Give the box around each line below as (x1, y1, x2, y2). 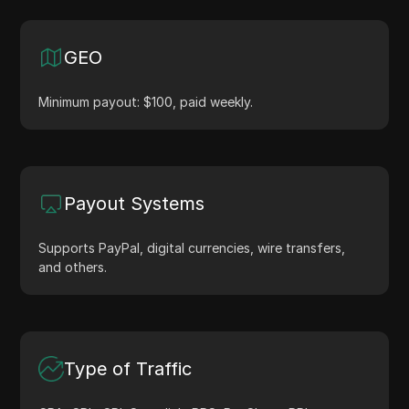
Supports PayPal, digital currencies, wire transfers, (38, 239, 346, 256)
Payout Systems (64, 192, 205, 215)
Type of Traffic (64, 357, 193, 380)
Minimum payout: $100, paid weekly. (38, 93, 254, 110)
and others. (38, 258, 108, 275)
